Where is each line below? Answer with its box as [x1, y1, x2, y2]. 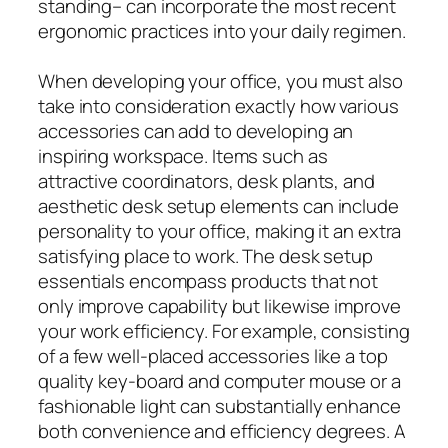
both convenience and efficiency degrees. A [38, 417, 406, 444]
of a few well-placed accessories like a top [38, 342, 388, 369]
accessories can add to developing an [38, 117, 354, 144]
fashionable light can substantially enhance [38, 392, 401, 419]
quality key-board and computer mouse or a [38, 367, 401, 394]
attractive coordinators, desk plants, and [38, 167, 375, 194]
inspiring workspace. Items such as [38, 142, 328, 169]
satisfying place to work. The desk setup [38, 242, 373, 269]
